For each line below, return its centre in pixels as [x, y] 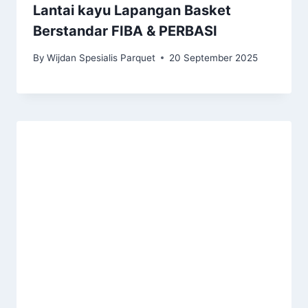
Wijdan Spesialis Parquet [101, 57]
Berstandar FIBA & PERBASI [125, 31]
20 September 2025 [214, 57]
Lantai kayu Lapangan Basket [132, 10]
